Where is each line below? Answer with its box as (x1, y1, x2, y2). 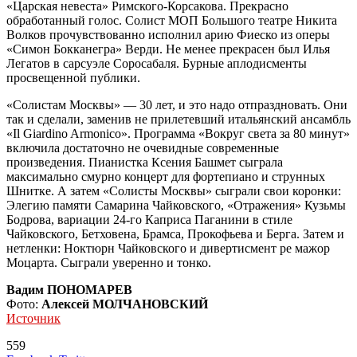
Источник (6, 311, 61, 325)
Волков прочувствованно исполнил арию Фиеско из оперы (6, 27, 330, 41)
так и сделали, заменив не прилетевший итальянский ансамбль (6, 112, 351, 126)
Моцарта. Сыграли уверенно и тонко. (6, 255, 211, 269)
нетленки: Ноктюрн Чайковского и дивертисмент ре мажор (6, 241, 330, 255)
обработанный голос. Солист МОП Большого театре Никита (6, 13, 337, 27)
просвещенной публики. (6, 70, 140, 84)
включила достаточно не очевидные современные (6, 140, 279, 155)
